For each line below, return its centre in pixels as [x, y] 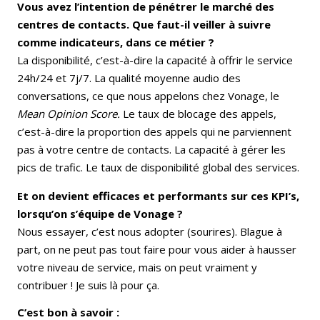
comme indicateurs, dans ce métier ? [116, 42]
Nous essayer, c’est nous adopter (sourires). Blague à [150, 231]
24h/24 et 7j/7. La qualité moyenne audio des [129, 77]
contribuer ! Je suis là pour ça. [88, 285]
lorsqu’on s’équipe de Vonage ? [100, 213]
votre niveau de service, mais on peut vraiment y [137, 267]
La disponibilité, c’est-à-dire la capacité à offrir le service [155, 60]
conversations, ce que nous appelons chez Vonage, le [148, 95]
